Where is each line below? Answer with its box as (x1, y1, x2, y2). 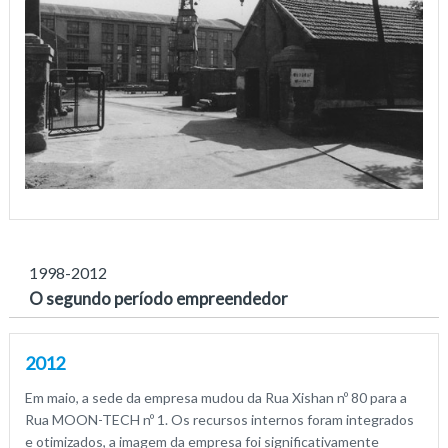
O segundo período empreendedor (28, 287, 288, 309)
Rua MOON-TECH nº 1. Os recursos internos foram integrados (24, 410, 414, 428)
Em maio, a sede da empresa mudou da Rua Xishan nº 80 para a (24, 388, 407, 406)
